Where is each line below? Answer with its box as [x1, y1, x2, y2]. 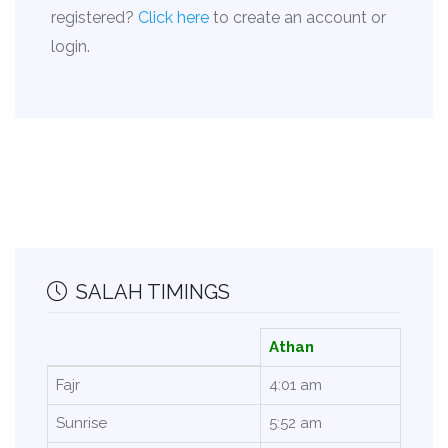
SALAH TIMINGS [71, 279, 230, 304]
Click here [138, 7, 209, 27]
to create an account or [209, 7, 386, 27]
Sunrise [56, 413, 107, 432]
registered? [51, 7, 138, 27]
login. [51, 36, 90, 56]
